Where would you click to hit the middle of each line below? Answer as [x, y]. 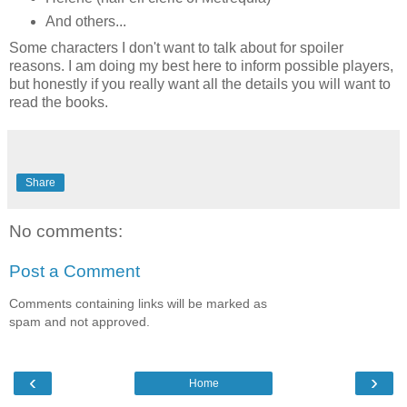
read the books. [59, 103]
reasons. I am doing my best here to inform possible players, [201, 66]
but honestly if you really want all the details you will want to [200, 84]
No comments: [66, 232]
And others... [85, 22]
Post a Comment [74, 271]
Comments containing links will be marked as [138, 304]
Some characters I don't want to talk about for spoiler [176, 48]
